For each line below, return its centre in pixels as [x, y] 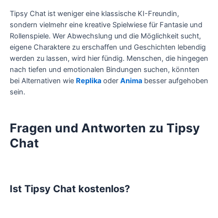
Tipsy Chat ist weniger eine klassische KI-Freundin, [94, 14]
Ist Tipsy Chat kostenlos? [70, 189]
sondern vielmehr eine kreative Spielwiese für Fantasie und [106, 25]
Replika [89, 81]
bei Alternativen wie [43, 81]
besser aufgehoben [175, 81]
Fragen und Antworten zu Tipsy [105, 128]
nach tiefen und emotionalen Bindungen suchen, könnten [105, 70]
